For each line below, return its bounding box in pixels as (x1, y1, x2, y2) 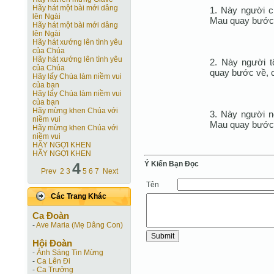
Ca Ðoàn (32, 210, 69, 221)
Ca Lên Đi (37, 257, 70, 265)
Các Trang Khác (51, 192, 106, 201)
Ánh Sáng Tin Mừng (37, 248, 103, 257)
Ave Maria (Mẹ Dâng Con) (36, 221, 123, 229)
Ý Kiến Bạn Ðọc (144, 159, 199, 168)
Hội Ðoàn (32, 238, 72, 248)
